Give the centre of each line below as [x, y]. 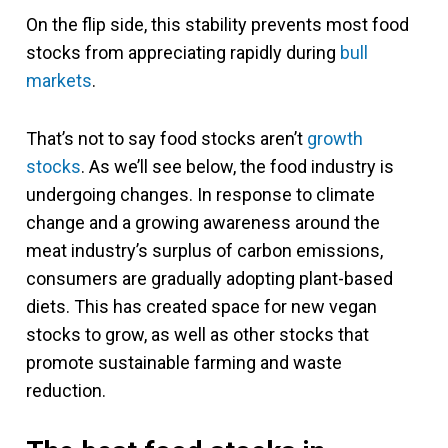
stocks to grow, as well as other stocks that [197, 334]
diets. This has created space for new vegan [201, 306]
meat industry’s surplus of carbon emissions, [204, 250]
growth [335, 138]
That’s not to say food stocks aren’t [166, 138]
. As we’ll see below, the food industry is [237, 166]
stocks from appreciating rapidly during [183, 52]
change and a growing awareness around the [203, 222]
